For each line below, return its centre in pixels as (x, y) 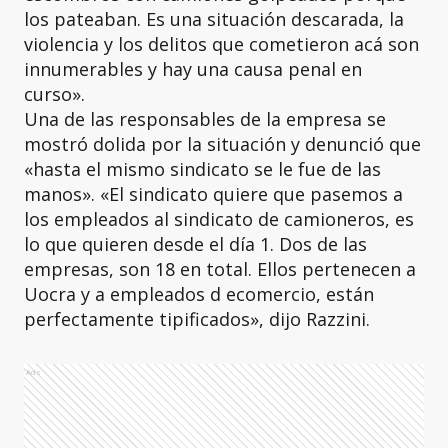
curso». (54, 94)
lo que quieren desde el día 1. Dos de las (195, 244)
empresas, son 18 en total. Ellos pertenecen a (220, 269)
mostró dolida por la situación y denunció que (222, 144)
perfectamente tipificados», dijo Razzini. (197, 319)
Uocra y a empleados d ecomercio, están (199, 294)
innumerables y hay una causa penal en (193, 69)
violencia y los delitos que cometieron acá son (221, 44)
